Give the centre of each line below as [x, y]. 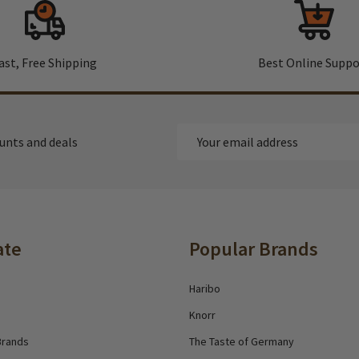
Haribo [205, 288]
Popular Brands [254, 249]
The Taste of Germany [242, 341]
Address [198, 152]
